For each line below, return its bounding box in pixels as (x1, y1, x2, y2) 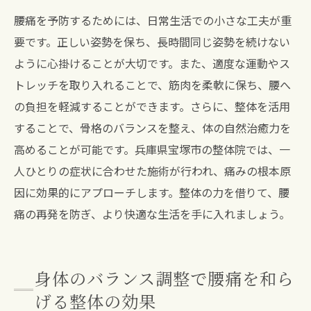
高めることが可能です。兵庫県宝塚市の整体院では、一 (14, 141, 290, 158)
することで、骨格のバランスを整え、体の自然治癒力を (14, 119, 291, 136)
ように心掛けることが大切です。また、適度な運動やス (14, 55, 290, 72)
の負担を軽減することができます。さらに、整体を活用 (14, 98, 290, 115)
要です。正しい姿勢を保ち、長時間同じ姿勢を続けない (14, 33, 290, 50)
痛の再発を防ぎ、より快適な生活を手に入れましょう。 (14, 205, 290, 222)
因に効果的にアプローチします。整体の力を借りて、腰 (14, 184, 289, 201)
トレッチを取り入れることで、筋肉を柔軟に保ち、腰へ (14, 76, 291, 93)
